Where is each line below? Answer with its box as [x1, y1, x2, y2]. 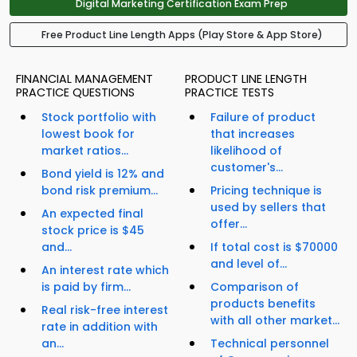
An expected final [41, 206, 143, 222]
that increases [210, 126, 295, 143]
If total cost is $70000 [210, 239, 338, 256]
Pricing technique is [210, 182, 322, 199]
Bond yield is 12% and [41, 166, 164, 182]
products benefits [210, 296, 316, 312]
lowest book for [41, 126, 135, 143]
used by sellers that [210, 199, 326, 216]
